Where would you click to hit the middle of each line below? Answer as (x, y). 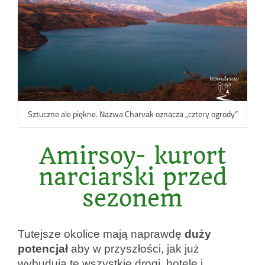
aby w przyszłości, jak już (134, 248)
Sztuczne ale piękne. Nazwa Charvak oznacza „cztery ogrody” (132, 114)
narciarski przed (132, 177)
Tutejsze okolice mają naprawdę (101, 234)
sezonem (132, 198)
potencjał (43, 248)
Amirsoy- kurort (132, 156)
